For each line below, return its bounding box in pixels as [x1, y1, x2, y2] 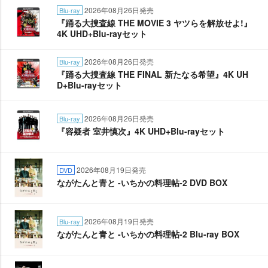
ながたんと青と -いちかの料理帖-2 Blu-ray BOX [57, 228, 239, 240]
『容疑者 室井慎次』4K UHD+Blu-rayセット [57, 125, 225, 137]
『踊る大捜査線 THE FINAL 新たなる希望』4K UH [57, 68, 248, 80]
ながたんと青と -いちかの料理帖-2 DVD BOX [57, 176, 227, 188]
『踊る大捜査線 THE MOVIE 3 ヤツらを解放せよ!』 [57, 17, 252, 29]
